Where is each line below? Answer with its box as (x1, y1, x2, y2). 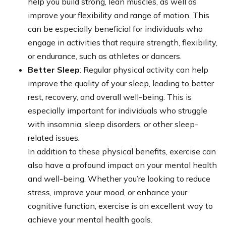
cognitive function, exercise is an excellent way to (28, 200, 213, 211)
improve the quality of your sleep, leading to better (28, 78, 214, 88)
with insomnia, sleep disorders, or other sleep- (28, 119, 198, 129)
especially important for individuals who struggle (28, 105, 207, 116)
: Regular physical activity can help (80, 64, 208, 75)
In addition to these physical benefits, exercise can (28, 146, 216, 156)
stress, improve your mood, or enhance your (28, 187, 187, 197)
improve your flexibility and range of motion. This (28, 10, 209, 20)
